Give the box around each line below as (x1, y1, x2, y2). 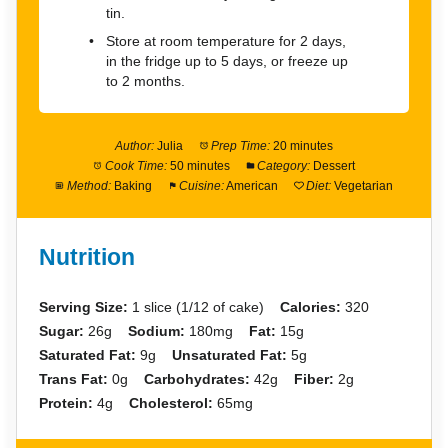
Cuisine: (179, 178, 225, 193)
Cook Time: (104, 158, 167, 173)
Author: (115, 138, 155, 153)
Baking (113, 178, 152, 193)
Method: (66, 178, 111, 193)
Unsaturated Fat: (172, 348, 288, 364)
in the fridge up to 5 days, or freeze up (105, 54, 348, 70)
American (226, 178, 279, 193)
